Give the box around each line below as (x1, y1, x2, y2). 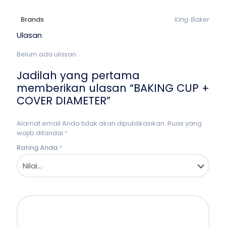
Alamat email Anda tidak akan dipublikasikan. (17, 119, 166, 128)
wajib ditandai (17, 128, 65, 138)
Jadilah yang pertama (17, 68, 140, 83)
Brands (21, 15, 44, 24)
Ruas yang (167, 119, 202, 128)
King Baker (175, 15, 209, 24)
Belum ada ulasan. (17, 49, 78, 59)
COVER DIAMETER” (17, 93, 110, 108)
